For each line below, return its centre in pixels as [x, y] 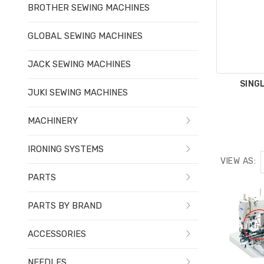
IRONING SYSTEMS [66, 149]
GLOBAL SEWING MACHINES [85, 36]
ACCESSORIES [57, 234]
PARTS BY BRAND [65, 205]
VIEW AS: [238, 161]
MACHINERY [53, 121]
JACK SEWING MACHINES [79, 64]
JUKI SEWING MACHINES [78, 92]
